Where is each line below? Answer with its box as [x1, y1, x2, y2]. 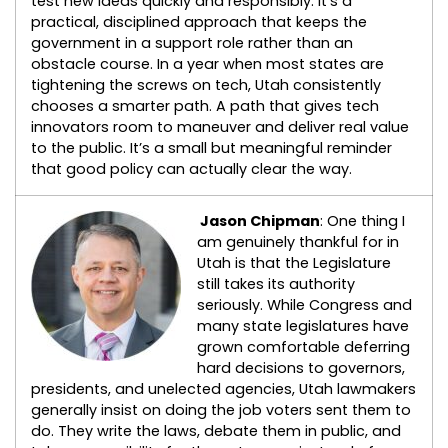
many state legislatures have [197, 316, 409, 337]
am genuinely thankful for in [197, 232, 399, 253]
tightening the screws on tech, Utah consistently [31, 75, 381, 96]
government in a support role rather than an [31, 33, 353, 54]
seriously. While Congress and [197, 295, 412, 316]
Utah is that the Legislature [197, 253, 391, 274]
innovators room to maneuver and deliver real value [31, 117, 409, 138]
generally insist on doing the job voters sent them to [31, 400, 411, 421]
